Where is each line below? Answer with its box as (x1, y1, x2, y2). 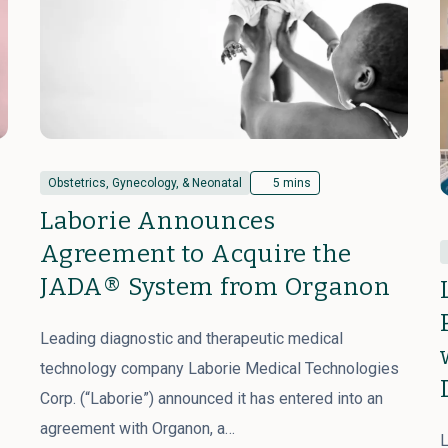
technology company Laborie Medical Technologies (40, 359, 399, 378)
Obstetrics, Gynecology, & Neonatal (48, 176, 242, 190)
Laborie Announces (40, 207, 276, 235)
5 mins (273, 176, 311, 190)
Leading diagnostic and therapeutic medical (40, 329, 343, 348)
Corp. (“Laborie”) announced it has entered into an (40, 389, 383, 408)
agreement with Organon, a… (40, 419, 235, 438)
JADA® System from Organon (40, 273, 391, 301)
